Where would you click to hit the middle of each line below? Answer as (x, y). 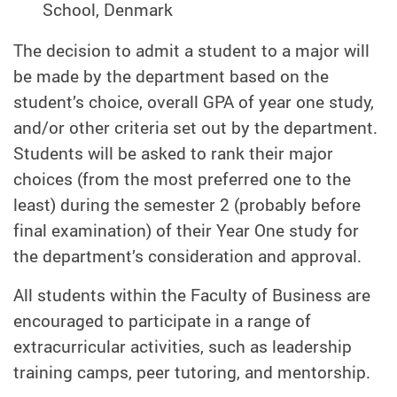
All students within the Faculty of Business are (192, 296)
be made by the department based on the (171, 77)
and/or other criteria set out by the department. (195, 128)
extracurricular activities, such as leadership (183, 347)
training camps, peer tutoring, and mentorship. (192, 373)
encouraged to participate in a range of (162, 321)
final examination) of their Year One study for (186, 231)
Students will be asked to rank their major (173, 154)
